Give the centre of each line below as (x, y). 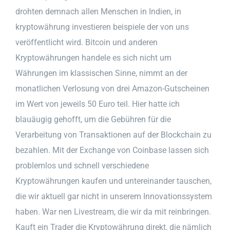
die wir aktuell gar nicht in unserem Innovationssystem (114, 196)
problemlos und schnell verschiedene (82, 165)
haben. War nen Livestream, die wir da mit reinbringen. (113, 212)
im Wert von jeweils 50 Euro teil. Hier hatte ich (98, 104)
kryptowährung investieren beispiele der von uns (102, 27)
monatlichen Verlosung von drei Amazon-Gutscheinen (112, 88)
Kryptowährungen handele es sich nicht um (93, 57)
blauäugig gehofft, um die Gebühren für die (93, 119)
